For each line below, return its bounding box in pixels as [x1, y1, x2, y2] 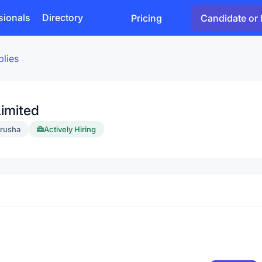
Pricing [131, 12, 162, 24]
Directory [42, 12, 83, 23]
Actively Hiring [44, 125, 96, 134]
